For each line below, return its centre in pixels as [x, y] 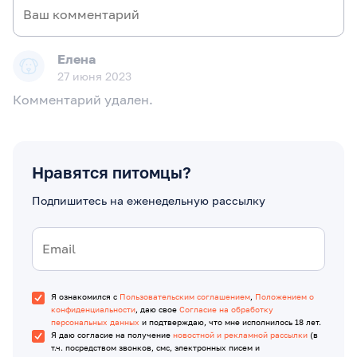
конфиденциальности [93, 309]
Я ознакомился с [85, 296]
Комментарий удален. [83, 99]
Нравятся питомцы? [112, 172]
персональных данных [95, 322]
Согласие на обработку [226, 309]
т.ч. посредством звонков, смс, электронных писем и [155, 347]
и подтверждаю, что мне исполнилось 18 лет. [230, 322]
